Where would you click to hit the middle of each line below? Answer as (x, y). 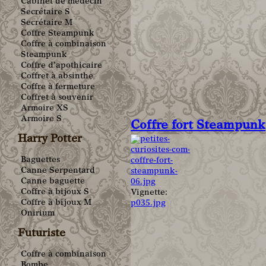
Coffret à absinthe (57, 77)
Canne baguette (53, 182)
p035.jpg (148, 204)
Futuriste (42, 234)
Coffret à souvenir (57, 98)
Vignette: (150, 193)
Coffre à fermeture (58, 88)
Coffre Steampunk (58, 34)
